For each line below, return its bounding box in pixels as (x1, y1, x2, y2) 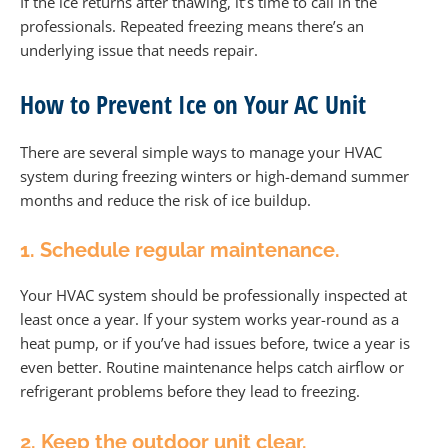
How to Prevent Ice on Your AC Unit (20, 86, 366, 121)
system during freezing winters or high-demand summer (20, 165, 409, 186)
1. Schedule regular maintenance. (20, 238, 340, 263)
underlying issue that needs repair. (20, 40, 258, 61)
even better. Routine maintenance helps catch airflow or (20, 357, 404, 378)
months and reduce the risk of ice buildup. (20, 189, 311, 210)
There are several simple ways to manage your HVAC (20, 141, 382, 162)
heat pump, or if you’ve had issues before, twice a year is (20, 333, 410, 354)
